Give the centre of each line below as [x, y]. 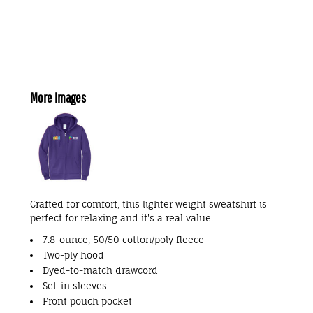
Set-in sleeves [75, 286]
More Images [58, 97]
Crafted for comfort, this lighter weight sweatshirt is [148, 204]
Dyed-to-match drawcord [100, 270]
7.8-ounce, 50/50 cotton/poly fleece [123, 240]
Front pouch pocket [87, 301]
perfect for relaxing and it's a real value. [122, 218]
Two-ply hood [73, 255]
